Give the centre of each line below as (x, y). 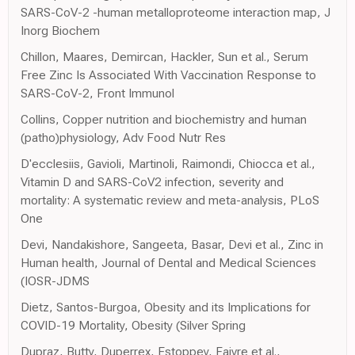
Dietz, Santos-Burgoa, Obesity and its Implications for (166, 307)
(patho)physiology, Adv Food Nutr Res (123, 137)
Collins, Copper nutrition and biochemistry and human (164, 119)
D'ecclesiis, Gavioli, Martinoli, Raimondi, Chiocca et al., (168, 163)
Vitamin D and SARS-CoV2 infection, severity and (152, 181)
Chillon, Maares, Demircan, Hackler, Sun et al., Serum (164, 56)
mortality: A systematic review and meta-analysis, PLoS (170, 200)
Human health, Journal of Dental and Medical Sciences (168, 262)
